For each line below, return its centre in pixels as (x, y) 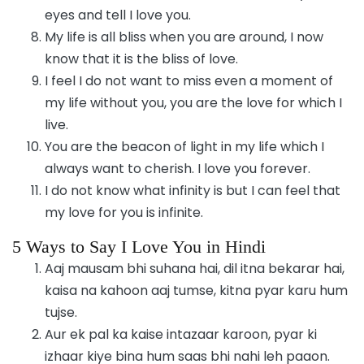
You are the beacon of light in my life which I (184, 146)
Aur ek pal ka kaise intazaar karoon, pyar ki (181, 334)
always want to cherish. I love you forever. (178, 168)
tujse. (61, 312)
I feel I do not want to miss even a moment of (189, 80)
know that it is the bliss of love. (141, 58)
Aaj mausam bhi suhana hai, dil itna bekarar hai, (195, 268)
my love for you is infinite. (124, 212)
